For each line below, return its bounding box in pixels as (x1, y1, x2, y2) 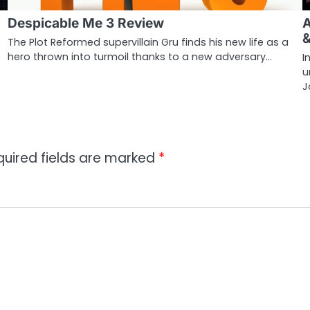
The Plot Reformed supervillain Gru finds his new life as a (7, 35, 289, 49)
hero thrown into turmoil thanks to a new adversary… (7, 49, 272, 64)
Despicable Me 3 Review (7, 15, 164, 31)
